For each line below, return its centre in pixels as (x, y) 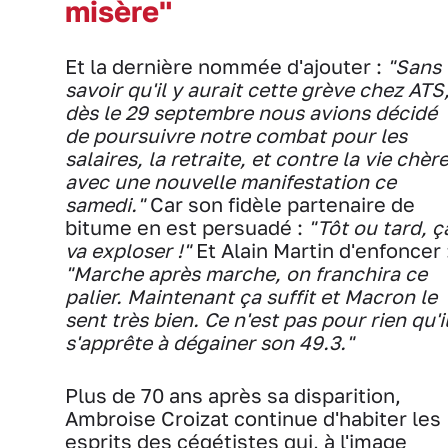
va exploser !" (128, 250)
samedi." (105, 204)
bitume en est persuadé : (186, 227)
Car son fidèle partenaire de (280, 204)
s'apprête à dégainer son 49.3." (209, 342)
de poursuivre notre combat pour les (236, 135)
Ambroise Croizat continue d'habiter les (253, 418)
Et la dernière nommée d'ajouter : (226, 66)
